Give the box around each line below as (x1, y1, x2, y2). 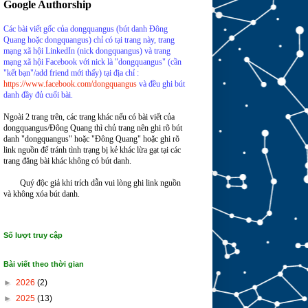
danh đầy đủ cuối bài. (3, 90, 73, 100)
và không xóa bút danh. (3, 189, 80, 199)
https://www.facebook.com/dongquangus (3, 79, 137, 89)
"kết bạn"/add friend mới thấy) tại (3, 68, 111, 78)
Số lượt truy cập (3, 231, 63, 240)
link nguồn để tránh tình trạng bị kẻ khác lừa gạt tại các (3, 145, 181, 155)
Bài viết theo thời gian (3, 260, 84, 269)
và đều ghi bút (138, 79, 185, 89)
